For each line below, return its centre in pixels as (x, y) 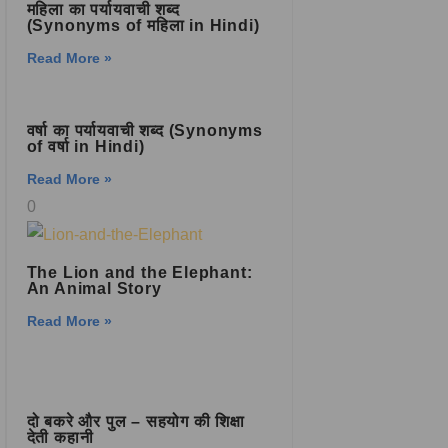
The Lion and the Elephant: (139, 272)
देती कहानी (60, 437)
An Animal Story (94, 288)
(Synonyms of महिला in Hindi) (143, 25)
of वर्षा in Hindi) (85, 146)
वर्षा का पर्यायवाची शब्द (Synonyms (144, 130)
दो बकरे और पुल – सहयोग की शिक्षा (135, 421)
